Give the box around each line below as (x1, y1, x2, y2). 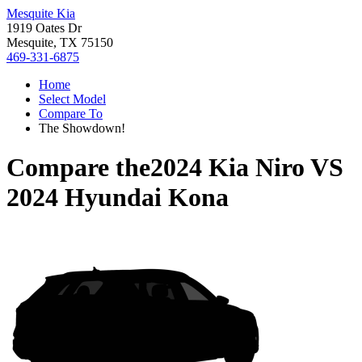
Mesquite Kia (6, 6, 75, 20)
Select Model (39, 92, 106, 106)
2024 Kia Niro (150, 153, 305, 183)
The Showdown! (39, 121, 125, 135)
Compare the (6, 153, 150, 183)
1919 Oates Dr (6, 21, 82, 35)
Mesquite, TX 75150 (6, 36, 113, 49)
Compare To (39, 107, 103, 120)
